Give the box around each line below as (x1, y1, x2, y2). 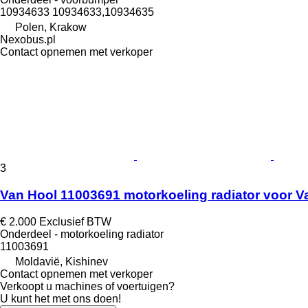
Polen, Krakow (15, 21, 87, 34)
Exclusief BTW (39, 215, 111, 228)
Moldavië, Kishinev (15, 255, 108, 267)
